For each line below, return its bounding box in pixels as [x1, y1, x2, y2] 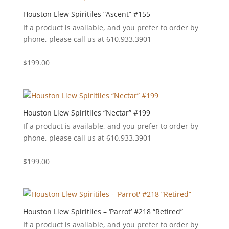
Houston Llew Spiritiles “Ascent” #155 [22, 9, 150, 19]
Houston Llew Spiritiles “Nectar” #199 [22, 107, 150, 118]
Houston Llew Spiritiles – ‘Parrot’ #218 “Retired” [22, 207, 183, 217]
